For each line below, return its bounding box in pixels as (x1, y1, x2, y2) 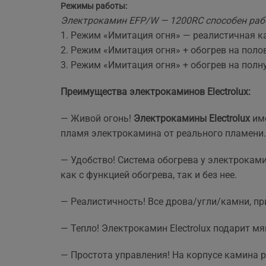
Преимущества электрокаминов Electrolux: (61, 86, 251, 98)
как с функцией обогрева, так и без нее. (61, 169, 237, 181)
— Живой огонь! (61, 113, 134, 125)
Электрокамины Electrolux (134, 113, 250, 125)
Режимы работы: (61, 1, 127, 11)
